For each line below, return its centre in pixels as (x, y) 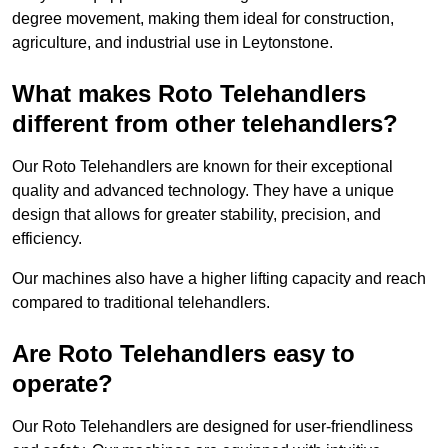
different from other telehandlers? (205, 124)
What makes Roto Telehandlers (189, 94)
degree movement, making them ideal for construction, (203, 19)
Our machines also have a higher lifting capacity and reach (219, 279)
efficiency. (47, 239)
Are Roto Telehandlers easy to (183, 354)
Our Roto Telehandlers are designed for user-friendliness (212, 427)
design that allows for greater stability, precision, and (196, 215)
